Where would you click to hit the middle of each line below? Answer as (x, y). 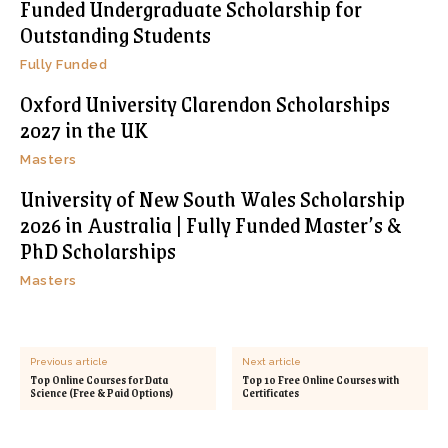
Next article (272, 361)
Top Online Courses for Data (99, 379)
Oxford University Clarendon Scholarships (205, 103)
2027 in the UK (84, 129)
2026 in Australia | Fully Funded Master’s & (211, 224)
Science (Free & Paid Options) (101, 392)
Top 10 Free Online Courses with (321, 379)
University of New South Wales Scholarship (212, 198)
